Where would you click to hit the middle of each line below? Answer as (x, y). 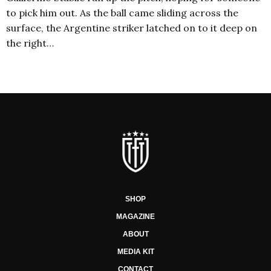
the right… (30, 43)
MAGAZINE (135, 217)
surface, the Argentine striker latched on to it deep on (132, 28)
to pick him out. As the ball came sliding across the (122, 13)
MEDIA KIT (135, 252)
